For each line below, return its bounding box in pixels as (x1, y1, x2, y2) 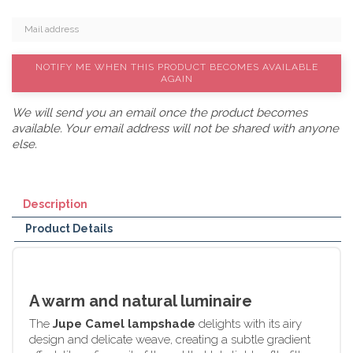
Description (23, 197, 87, 210)
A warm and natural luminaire (29, 291, 252, 310)
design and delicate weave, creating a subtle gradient (29, 332, 310, 347)
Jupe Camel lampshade (53, 316, 195, 331)
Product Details (25, 221, 113, 235)
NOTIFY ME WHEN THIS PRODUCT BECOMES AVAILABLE (35, 61, 318, 72)
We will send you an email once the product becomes (12, 105, 307, 120)
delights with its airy (195, 316, 302, 331)
